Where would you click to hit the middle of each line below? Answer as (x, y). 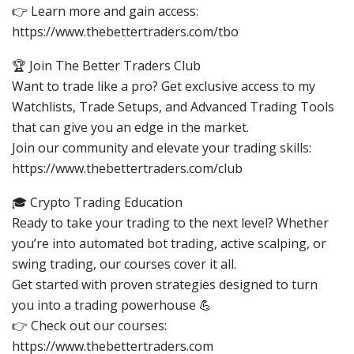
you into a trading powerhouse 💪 (112, 305)
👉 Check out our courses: (89, 325)
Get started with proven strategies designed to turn (165, 284)
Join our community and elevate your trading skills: (162, 147)
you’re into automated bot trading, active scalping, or (169, 243)
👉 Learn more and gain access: (105, 11)
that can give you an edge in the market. (130, 127)
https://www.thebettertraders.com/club (127, 168)
